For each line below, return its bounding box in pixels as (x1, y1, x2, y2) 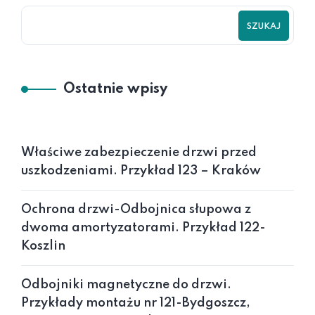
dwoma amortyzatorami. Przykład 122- (21, 221, 266, 234)
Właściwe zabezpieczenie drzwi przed (21, 146, 257, 159)
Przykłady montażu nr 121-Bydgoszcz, (21, 297, 250, 309)
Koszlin (21, 240, 65, 252)
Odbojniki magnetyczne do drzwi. (21, 278, 231, 291)
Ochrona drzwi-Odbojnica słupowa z (21, 203, 251, 216)
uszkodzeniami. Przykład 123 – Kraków (21, 165, 261, 177)
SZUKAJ (247, 22, 281, 31)
